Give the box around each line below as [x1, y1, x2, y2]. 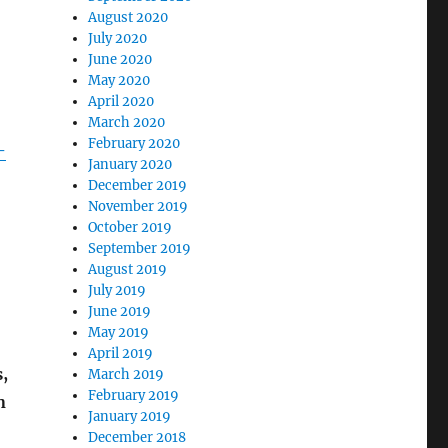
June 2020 [88, 51, 153, 69]
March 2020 [88, 114, 166, 132]
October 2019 [88, 219, 173, 237]
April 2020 [88, 93, 155, 111]
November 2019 [88, 198, 189, 216]
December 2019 [88, 177, 188, 195]
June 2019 [88, 303, 152, 321]
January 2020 [88, 156, 173, 174]
